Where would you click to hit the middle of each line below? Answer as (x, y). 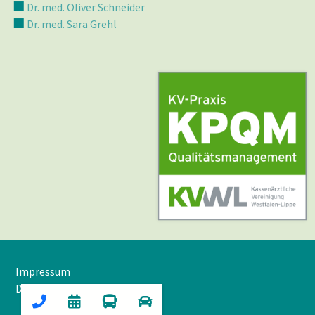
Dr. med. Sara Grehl (72, 24)
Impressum (43, 271)
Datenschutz (46, 288)
